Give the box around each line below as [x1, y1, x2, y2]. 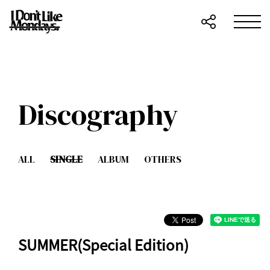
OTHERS [144, 152, 181, 166]
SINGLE [50, 152, 83, 166]
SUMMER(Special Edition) [18, 234, 189, 256]
